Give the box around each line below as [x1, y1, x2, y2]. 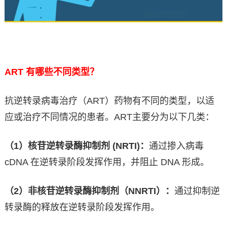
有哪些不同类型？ [25, 67, 99, 78]
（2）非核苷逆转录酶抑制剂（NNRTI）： [4, 186, 174, 197]
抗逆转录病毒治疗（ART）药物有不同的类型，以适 [4, 96, 214, 106]
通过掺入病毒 [148, 141, 204, 152]
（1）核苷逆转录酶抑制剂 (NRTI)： [4, 141, 149, 152]
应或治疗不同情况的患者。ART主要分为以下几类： [4, 112, 214, 123]
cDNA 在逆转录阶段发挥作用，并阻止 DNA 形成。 [4, 157, 209, 168]
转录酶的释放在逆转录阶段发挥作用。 [4, 202, 160, 213]
